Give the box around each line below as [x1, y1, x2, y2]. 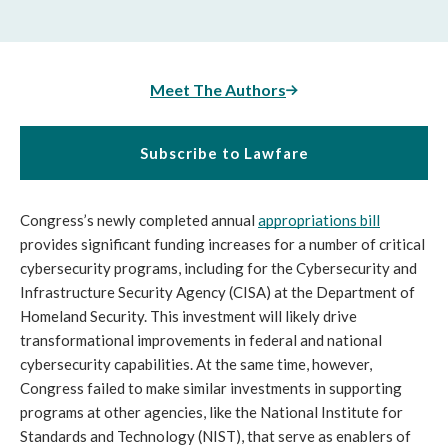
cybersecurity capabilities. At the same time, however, [20, 354, 372, 373]
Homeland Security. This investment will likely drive [20, 306, 357, 325]
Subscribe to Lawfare [139, 143, 309, 162]
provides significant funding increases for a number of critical [20, 234, 425, 253]
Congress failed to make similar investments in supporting [20, 378, 402, 397]
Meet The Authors [150, 79, 286, 99]
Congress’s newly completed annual [20, 210, 258, 229]
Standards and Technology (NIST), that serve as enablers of [20, 426, 411, 445]
